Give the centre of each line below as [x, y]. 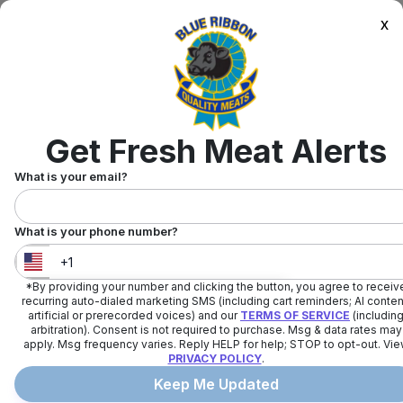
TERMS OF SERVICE [295, 316]
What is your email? [71, 177]
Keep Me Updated [216, 385]
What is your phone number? [96, 232]
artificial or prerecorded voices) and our [133, 316]
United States [91, 300]
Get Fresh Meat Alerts [216, 152]
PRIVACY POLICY [215, 359]
